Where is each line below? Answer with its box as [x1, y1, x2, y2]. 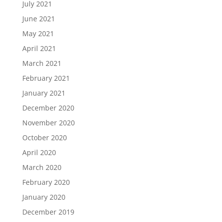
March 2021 [22, 58, 61, 68]
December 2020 [22, 103, 74, 112]
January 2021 [22, 88, 65, 98]
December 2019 [22, 207, 74, 217]
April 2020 [22, 148, 56, 157]
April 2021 [22, 44, 56, 53]
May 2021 [22, 29, 54, 38]
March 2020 [22, 163, 61, 172]
